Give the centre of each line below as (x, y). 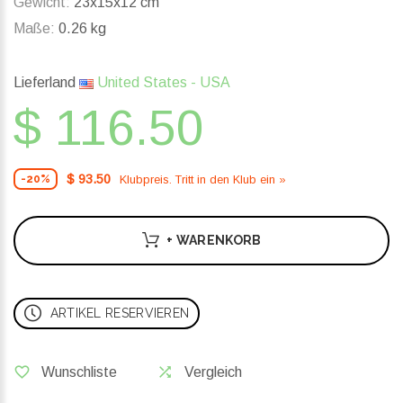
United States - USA (162, 83)
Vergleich (213, 372)
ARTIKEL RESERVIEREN (120, 313)
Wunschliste (79, 372)
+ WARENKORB (214, 241)
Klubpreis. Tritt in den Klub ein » (203, 179)
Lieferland (46, 83)
